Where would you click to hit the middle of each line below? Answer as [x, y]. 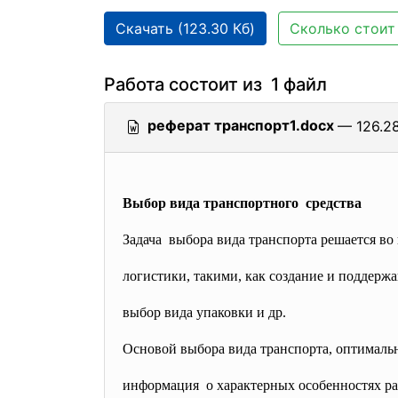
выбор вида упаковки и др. [204, 312]
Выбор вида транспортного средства [242, 203]
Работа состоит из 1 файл [215, 84]
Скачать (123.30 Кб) [185, 28]
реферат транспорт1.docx [241, 125]
